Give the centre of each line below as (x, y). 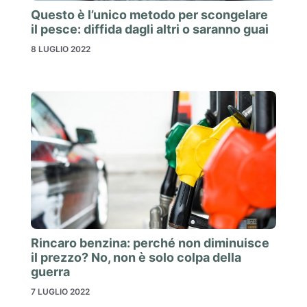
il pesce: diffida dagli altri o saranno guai (150, 29)
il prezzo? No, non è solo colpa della (136, 258)
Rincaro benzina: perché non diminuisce (150, 243)
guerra (50, 272)
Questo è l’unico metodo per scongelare (149, 14)
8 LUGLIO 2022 (61, 49)
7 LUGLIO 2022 (60, 292)
